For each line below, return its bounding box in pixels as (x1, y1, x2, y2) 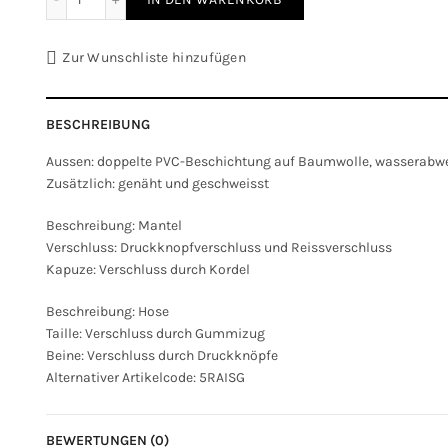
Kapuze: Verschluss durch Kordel (45, 261, 250, 278)
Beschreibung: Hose (45, 303, 169, 320)
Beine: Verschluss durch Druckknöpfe (45, 347, 278, 364)
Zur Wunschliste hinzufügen (62, 48, 247, 66)
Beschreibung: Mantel (45, 217, 182, 234)
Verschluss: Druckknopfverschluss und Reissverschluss (45, 239, 392, 256)
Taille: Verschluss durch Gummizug (45, 325, 265, 342)
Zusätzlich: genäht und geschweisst (45, 175, 269, 192)
